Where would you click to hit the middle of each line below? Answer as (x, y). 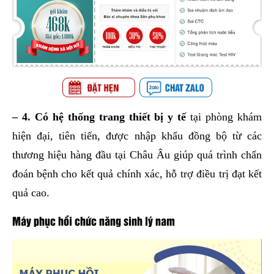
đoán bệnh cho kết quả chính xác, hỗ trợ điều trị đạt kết (137, 174)
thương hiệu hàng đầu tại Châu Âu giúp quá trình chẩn (137, 155)
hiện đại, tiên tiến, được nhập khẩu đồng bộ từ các (137, 136)
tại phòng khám (226, 117)
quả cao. (31, 193)
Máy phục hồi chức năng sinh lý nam (93, 221)
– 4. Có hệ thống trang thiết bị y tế (101, 117)
